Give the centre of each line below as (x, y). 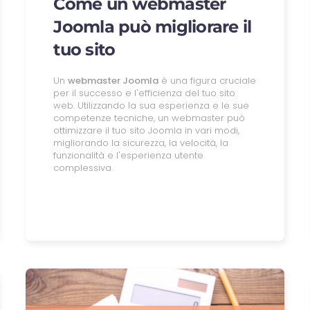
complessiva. (83, 167)
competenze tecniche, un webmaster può (149, 118)
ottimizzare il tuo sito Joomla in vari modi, (147, 130)
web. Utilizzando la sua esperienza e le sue (152, 105)
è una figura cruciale (208, 80)
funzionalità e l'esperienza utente (129, 155)
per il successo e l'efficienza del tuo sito (145, 93)
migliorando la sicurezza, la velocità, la (141, 143)
